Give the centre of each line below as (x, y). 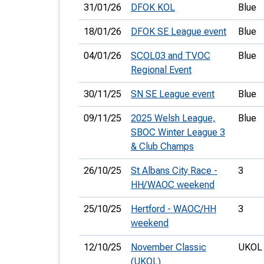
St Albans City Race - (174, 171)
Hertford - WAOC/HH (174, 209)
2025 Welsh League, (173, 118)
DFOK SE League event (179, 32)
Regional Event (161, 70)
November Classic (169, 247)
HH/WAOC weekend (173, 185)
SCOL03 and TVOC (171, 56)
